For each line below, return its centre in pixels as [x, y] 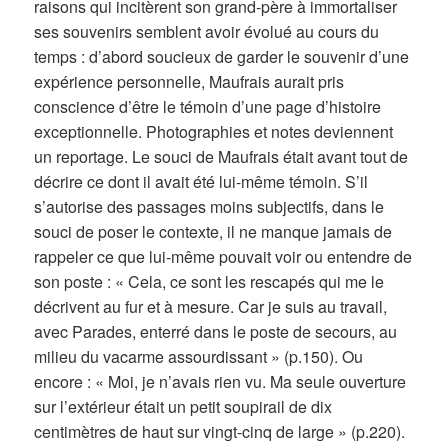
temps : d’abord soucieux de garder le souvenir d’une [222, 56]
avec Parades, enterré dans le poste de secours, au [216, 331]
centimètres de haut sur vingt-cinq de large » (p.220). [220, 431]
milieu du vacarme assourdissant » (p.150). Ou [199, 356]
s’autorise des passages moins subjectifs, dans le [209, 206]
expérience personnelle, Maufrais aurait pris [189, 81]
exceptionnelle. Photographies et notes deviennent [214, 131]
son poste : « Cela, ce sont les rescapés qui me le [209, 281]
